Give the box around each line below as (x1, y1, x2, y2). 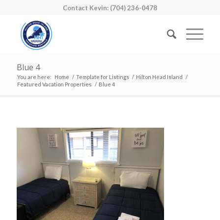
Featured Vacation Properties (17, 81, 92, 87)
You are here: (17, 74, 52, 80)
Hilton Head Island (136, 74, 183, 80)
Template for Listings (76, 74, 129, 80)
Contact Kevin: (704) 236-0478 (62, 4, 157, 12)
